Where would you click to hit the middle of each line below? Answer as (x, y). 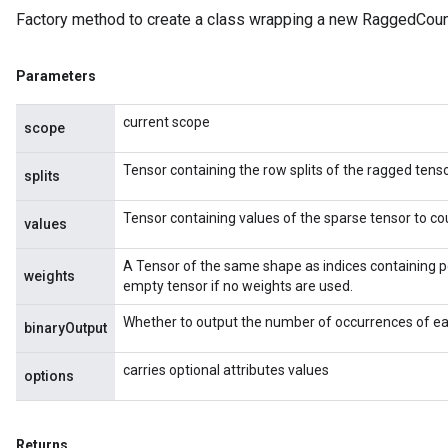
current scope (166, 122)
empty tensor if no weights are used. (238, 286)
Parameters (56, 76)
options (49, 376)
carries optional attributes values (226, 370)
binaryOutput (65, 328)
